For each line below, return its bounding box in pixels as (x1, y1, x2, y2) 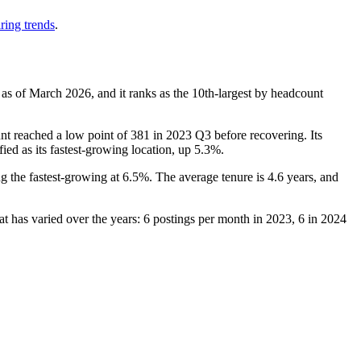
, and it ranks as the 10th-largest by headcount (91, 85, 323, 100)
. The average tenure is (149, 169, 268, 184)
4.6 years (268, 169, 313, 184)
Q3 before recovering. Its (192, 127, 322, 142)
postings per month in (150, 211, 266, 226)
